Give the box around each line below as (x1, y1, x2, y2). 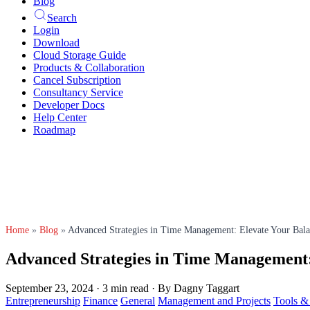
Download (33, 37, 80, 48)
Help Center (33, 111, 86, 123)
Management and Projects (158, 294, 271, 307)
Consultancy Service (33, 86, 123, 98)
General (120, 294, 155, 307)
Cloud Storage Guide (33, 49, 126, 61)
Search (47, 12, 77, 24)
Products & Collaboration (33, 62, 145, 73)
